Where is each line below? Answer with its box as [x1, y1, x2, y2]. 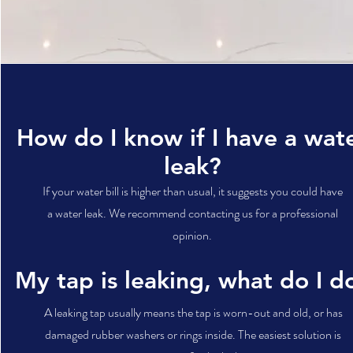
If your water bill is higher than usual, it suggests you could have [42, 182, 343, 200]
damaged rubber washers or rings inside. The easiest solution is [45, 325, 342, 344]
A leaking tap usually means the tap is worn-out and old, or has [43, 303, 343, 321]
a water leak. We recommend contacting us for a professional [46, 204, 338, 222]
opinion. [173, 226, 213, 244]
